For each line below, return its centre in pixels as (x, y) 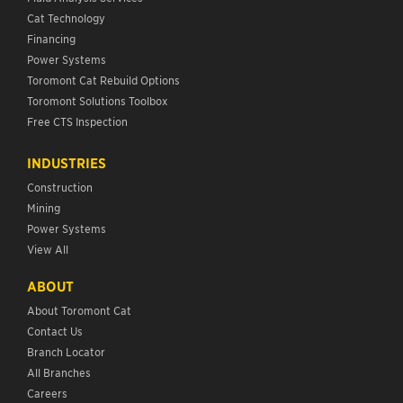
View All (48, 248)
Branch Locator (66, 351)
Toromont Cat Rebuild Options (103, 79)
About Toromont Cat (79, 309)
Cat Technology (66, 17)
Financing (51, 38)
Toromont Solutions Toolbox (97, 100)
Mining (44, 207)
